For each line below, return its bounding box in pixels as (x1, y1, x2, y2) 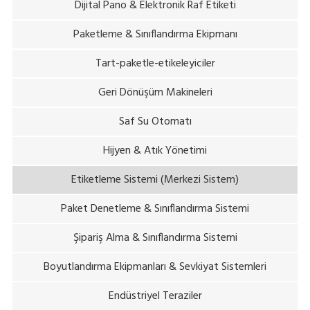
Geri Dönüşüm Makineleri (98, 83, 212, 102)
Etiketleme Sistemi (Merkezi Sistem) (71, 170, 239, 189)
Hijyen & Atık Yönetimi (103, 141, 207, 160)
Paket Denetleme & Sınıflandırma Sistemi (61, 199, 249, 218)
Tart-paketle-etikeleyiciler (95, 54, 215, 73)
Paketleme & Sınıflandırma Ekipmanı (73, 25, 237, 44)
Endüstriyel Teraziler (108, 286, 202, 305)
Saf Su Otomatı (118, 112, 192, 131)
